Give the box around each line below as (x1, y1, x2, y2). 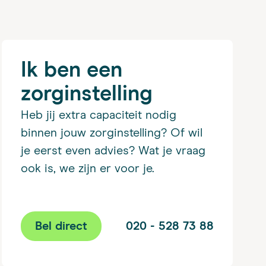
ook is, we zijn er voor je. (20, 162, 154, 175)
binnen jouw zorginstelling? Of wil (20, 126, 202, 139)
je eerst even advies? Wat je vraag (20, 144, 205, 157)
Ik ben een (20, 59, 122, 81)
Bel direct (34, 220, 87, 232)
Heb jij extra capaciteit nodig (20, 109, 176, 121)
